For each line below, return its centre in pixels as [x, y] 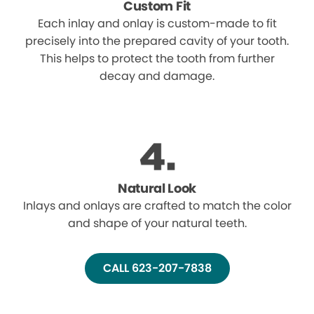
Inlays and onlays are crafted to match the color [157, 206]
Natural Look [157, 189]
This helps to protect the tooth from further [157, 59]
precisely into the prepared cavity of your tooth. [157, 41]
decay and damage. [157, 76]
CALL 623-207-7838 [157, 268]
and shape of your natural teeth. [157, 224]
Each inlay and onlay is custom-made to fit [157, 24]
